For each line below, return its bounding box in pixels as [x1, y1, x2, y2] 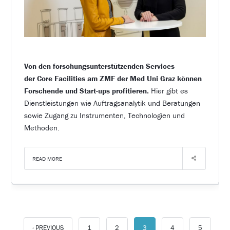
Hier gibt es [148, 86, 188, 96]
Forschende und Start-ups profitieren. [24, 86, 149, 96]
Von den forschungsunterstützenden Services [24, 61, 175, 71]
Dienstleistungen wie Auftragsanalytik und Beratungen [24, 98, 200, 108]
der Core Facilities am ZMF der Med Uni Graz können [24, 73, 202, 84]
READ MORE [32, 155, 62, 163]
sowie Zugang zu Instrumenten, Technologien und [24, 110, 185, 121]
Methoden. [24, 123, 60, 133]
